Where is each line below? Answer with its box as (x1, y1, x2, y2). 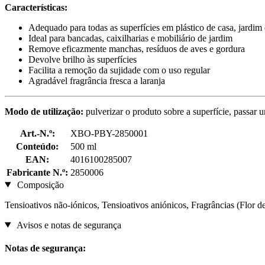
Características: (5, 2, 67, 12)
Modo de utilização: (5, 106, 83, 117)
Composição (14, 179, 64, 190)
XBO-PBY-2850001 (70, 128, 148, 138)
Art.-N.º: (20, 128, 55, 138)
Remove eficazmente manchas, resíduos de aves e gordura (28, 43, 245, 54)
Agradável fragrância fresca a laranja (28, 75, 165, 86)
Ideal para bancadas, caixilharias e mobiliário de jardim (28, 33, 232, 43)
